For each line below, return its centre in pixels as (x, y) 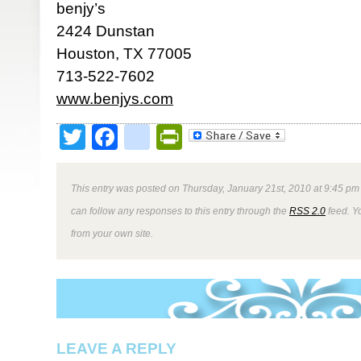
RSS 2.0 (307, 211)
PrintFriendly (255, 137)
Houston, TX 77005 (124, 54)
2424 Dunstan (106, 31)
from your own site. (112, 233)
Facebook (175, 137)
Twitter (124, 137)
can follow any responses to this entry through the (180, 211)
